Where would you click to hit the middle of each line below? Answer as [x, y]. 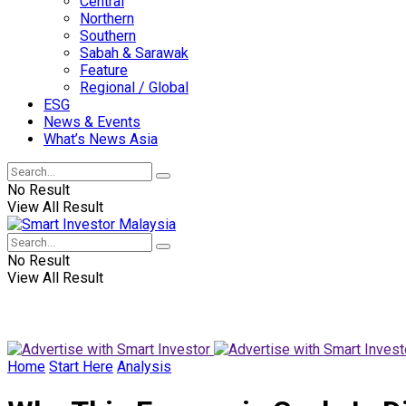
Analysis [144, 367]
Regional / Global [134, 87]
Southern [108, 36]
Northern [107, 19]
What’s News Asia [101, 139]
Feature [104, 70]
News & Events [92, 122]
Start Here [81, 367]
